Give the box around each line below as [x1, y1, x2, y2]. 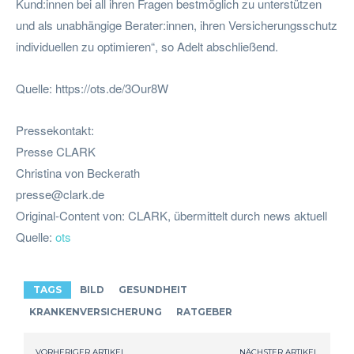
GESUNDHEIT [119, 283, 187, 296]
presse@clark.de [16, 185, 104, 202]
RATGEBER [176, 305, 232, 318]
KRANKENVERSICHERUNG [29, 305, 162, 318]
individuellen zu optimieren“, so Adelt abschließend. [16, 37, 278, 55]
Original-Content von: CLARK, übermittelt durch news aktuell [16, 206, 327, 224]
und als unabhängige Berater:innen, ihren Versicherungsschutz [16, 16, 337, 33]
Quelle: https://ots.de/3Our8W [16, 79, 168, 96]
